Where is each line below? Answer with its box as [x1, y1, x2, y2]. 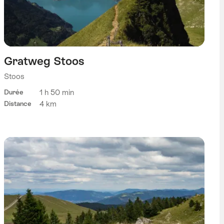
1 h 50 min [39, 87, 74, 96]
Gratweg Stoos [3, 54, 84, 67]
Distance [3, 99, 31, 107]
